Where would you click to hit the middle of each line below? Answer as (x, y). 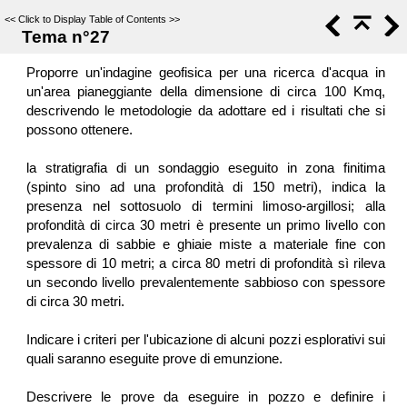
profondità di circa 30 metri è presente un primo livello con (206, 225)
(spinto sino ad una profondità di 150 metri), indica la (206, 187)
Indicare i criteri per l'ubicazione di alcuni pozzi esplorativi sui (206, 339)
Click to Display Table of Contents (92, 19)
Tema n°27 (66, 37)
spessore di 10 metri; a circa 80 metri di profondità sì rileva (206, 263)
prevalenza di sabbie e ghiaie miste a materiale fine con (206, 244)
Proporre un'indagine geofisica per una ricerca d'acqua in (206, 72)
